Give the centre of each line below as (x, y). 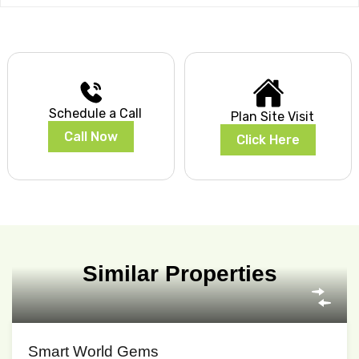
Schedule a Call (95, 114)
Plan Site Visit (272, 117)
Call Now (91, 137)
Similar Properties (179, 274)
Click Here (268, 140)
